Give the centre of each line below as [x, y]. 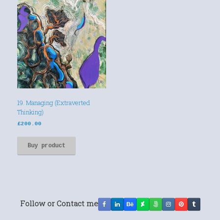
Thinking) [30, 112]
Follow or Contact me [59, 203]
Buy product [46, 146]
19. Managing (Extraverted [54, 102]
